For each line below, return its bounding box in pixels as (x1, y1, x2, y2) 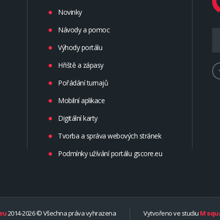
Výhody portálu (58, 42, 102, 52)
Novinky (58, 7, 82, 17)
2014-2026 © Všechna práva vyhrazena (6, 209, 117, 218)
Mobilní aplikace (58, 95, 105, 105)
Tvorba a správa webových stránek (58, 131, 161, 140)
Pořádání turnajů (58, 78, 108, 87)
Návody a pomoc (58, 25, 110, 34)
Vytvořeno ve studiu (142, 209, 200, 218)
